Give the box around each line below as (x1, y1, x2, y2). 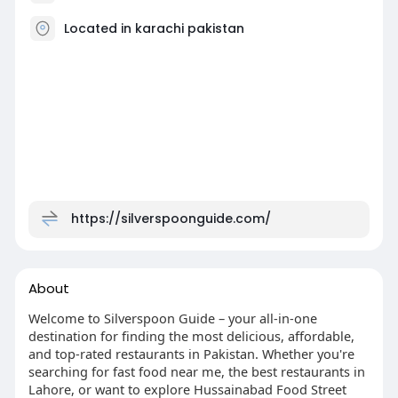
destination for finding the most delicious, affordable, (28, 326, 354, 345)
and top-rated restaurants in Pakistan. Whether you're (28, 344, 354, 362)
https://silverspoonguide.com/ (70, 209, 271, 227)
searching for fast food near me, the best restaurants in (28, 362, 365, 380)
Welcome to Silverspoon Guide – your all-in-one (28, 308, 317, 327)
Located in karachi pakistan (63, 19, 244, 37)
